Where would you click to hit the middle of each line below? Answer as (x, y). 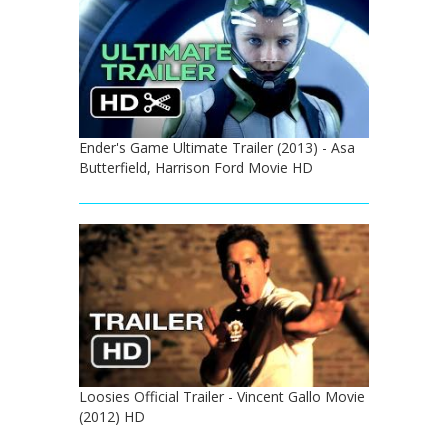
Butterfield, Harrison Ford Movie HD (196, 168)
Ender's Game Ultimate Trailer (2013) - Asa (217, 148)
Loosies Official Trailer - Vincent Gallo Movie (222, 397)
